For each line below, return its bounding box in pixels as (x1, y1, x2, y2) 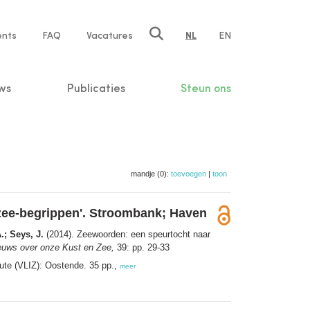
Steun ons (180, 83, 231, 95)
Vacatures (86, 31, 133, 41)
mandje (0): (131, 169, 171, 178)
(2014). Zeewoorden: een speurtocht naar (44, 228, 210, 239)
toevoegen (171, 169, 206, 178)
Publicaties (66, 83, 125, 95)
